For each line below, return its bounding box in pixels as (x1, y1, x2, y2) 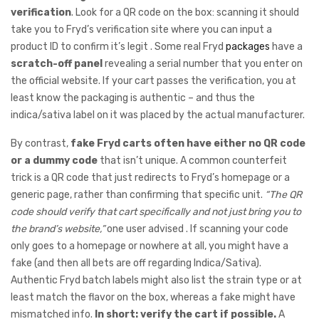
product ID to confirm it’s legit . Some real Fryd (11, 40, 226, 53)
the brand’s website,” (11, 222, 105, 235)
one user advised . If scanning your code (105, 222, 288, 235)
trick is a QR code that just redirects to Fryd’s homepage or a (11, 171, 290, 184)
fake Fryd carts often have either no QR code (70, 137, 305, 150)
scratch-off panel (11, 57, 103, 70)
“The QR (265, 188, 302, 201)
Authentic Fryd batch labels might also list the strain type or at (11, 273, 302, 286)
